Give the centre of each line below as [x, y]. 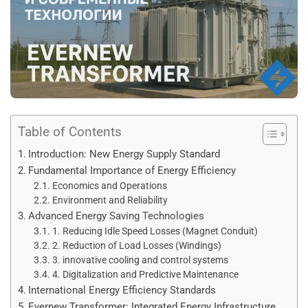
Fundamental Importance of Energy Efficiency [132, 171]
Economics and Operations [109, 186]
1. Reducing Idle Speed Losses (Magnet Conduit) [155, 231]
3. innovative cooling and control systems [140, 260]
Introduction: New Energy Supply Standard [124, 154]
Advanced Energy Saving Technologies [117, 216]
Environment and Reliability [110, 200]
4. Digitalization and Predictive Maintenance [145, 275]
